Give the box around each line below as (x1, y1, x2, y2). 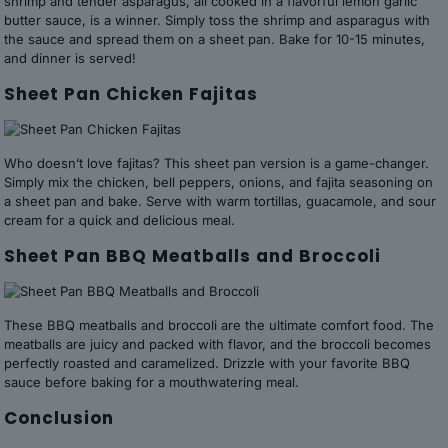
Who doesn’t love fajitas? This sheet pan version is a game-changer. (4, 155, 430, 171)
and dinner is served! (4, 50, 137, 66)
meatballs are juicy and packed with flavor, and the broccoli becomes (4, 336, 432, 352)
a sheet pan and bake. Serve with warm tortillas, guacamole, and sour (4, 193, 437, 209)
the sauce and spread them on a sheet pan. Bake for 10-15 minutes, (4, 31, 426, 47)
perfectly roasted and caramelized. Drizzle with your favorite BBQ (4, 355, 411, 371)
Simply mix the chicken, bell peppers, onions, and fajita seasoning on (4, 174, 434, 190)
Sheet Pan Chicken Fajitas (4, 82, 259, 106)
